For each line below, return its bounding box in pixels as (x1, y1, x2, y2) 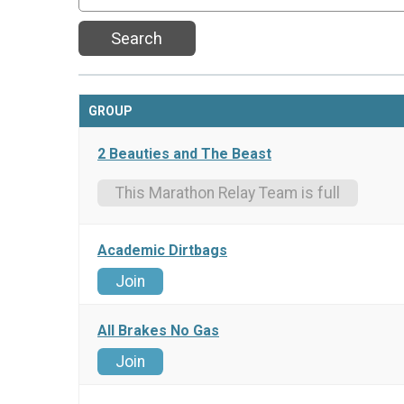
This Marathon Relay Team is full (115, 183, 340, 202)
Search (111, 29, 163, 49)
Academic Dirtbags (97, 242, 227, 260)
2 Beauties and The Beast (97, 145, 271, 163)
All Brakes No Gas (97, 322, 219, 340)
